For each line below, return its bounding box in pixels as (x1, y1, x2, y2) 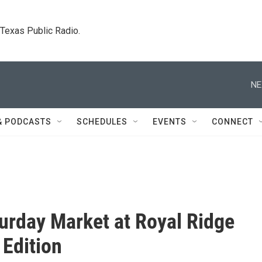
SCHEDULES (77, 117, 127, 126)
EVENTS (153, 117, 187, 126)
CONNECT (212, 117, 253, 126)
